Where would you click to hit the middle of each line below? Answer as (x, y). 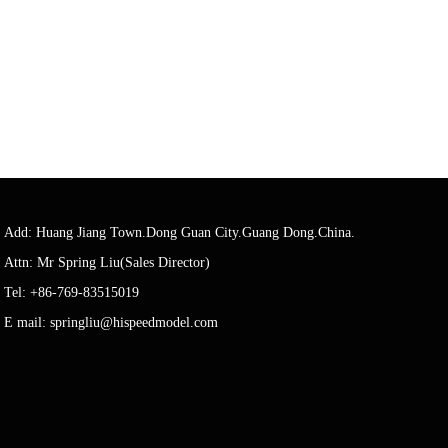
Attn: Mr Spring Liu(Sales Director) (109, 262)
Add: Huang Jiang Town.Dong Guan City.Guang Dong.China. (179, 232)
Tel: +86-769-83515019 (73, 292)
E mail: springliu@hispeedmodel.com (111, 322)
